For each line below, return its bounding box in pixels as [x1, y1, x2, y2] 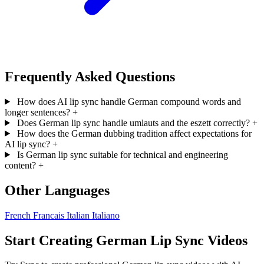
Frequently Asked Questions [5, 68, 175, 84]
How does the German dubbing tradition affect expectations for [16, 128, 252, 138]
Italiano [92, 210, 120, 220]
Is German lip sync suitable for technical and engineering [16, 149, 228, 160]
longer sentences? [5, 107, 70, 117]
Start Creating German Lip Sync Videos [5, 232, 247, 248]
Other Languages [5, 182, 110, 198]
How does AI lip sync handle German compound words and [16, 96, 241, 107]
